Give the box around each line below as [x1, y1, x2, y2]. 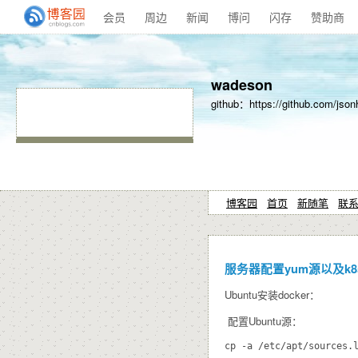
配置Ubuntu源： [225, 312, 302, 328]
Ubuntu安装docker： [225, 286, 320, 302]
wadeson [211, 74, 272, 95]
